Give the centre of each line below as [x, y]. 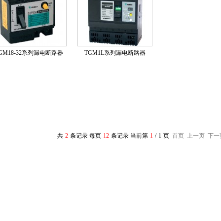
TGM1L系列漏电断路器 [115, 53]
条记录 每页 [85, 136]
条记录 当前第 [129, 136]
